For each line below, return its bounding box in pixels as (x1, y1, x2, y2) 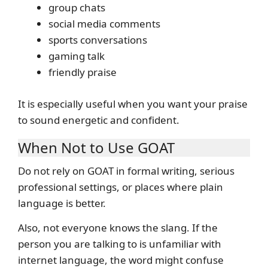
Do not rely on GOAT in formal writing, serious (18, 163, 234, 178)
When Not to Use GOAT (18, 137, 175, 157)
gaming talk (48, 49, 105, 63)
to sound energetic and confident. (18, 112, 179, 127)
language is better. (18, 196, 106, 210)
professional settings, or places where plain (18, 179, 223, 194)
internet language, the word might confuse (18, 252, 224, 267)
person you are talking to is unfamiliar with (18, 236, 221, 251)
